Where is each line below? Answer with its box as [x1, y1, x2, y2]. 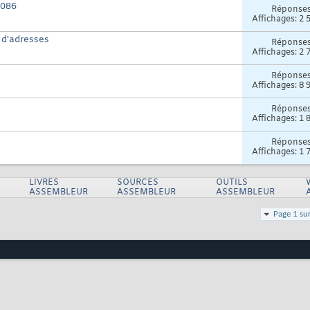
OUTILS [215, 177, 248, 189]
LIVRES [28, 177, 59, 189]
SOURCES [116, 177, 158, 189]
